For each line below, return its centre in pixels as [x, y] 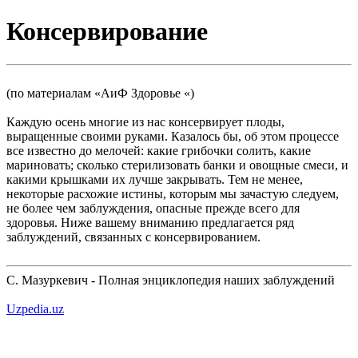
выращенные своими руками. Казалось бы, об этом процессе [173, 136]
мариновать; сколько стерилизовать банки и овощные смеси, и [177, 165]
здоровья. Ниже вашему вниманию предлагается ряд [150, 222]
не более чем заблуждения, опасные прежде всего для [153, 208]
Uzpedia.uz [35, 308]
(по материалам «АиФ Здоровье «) [100, 93]
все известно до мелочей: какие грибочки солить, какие [159, 150]
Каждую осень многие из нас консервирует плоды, [145, 121]
